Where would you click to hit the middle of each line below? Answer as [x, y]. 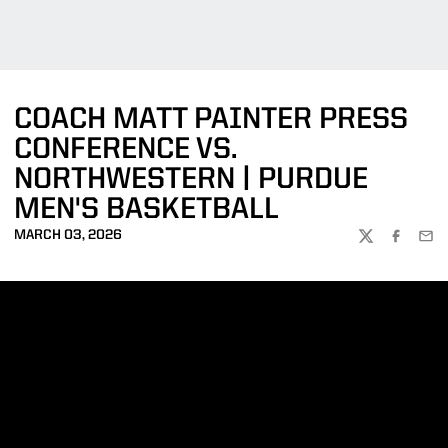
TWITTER [386, 244]
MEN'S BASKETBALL [146, 210]
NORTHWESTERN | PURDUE [191, 180]
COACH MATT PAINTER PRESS [211, 120]
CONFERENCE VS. [125, 150]
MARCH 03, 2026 [68, 235]
